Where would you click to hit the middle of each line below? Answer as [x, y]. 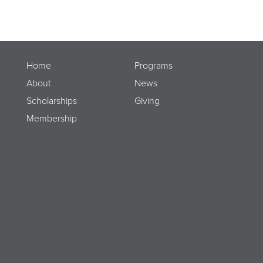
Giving [147, 101]
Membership [51, 119]
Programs [153, 66]
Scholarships [51, 101]
